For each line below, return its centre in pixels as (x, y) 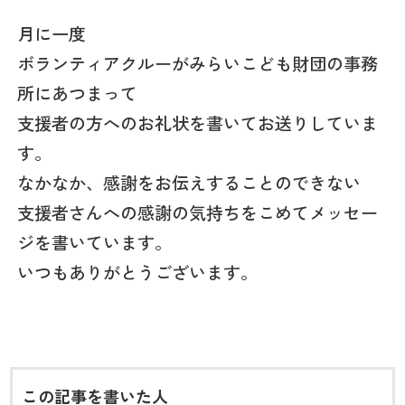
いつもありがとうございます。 (138, 272)
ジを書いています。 (95, 242)
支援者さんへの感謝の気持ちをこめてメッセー (198, 212)
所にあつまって (78, 93)
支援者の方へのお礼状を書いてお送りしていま (198, 122)
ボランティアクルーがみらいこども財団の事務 (198, 63)
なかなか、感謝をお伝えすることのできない (189, 182)
